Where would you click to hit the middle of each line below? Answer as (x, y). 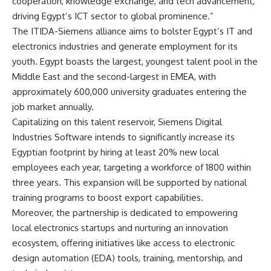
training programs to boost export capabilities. (108, 197)
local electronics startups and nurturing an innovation (120, 227)
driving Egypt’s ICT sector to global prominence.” (113, 16)
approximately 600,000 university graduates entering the (129, 91)
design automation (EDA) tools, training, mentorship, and (127, 258)
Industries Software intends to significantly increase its (123, 137)
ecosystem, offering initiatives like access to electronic (123, 243)
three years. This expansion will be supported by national (129, 182)
